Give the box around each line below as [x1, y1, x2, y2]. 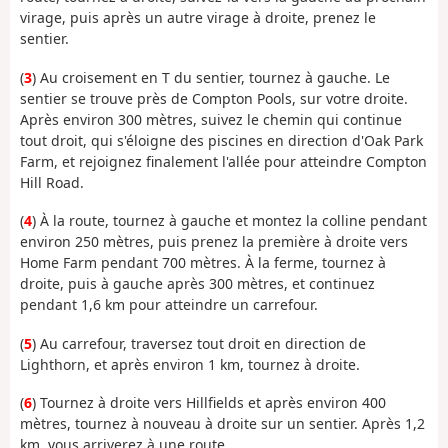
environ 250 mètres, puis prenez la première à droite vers [20, 232, 408, 252]
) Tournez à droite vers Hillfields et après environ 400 [32, 393, 386, 413]
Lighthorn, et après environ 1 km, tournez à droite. [20, 354, 360, 374]
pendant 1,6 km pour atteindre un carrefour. [20, 295, 318, 315]
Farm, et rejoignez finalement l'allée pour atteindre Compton [20, 151, 427, 171]
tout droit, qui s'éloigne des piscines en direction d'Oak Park [20, 130, 423, 150]
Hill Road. [20, 172, 84, 192]
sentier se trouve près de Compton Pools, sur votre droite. [20, 88, 408, 108]
